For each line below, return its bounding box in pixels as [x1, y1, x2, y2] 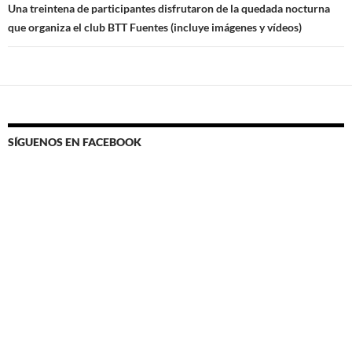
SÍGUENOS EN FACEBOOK [8, 135, 141, 149]
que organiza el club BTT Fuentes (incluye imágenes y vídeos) [8, 20, 302, 35]
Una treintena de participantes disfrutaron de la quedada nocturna [8, 2, 330, 16]
